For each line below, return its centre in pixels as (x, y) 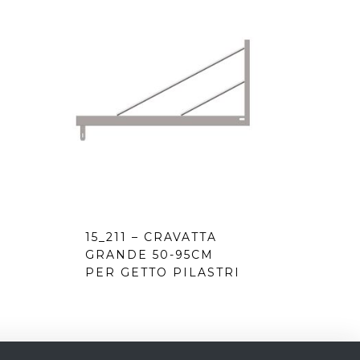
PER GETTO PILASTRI (162, 272)
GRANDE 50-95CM (149, 254)
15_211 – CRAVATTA (151, 237)
